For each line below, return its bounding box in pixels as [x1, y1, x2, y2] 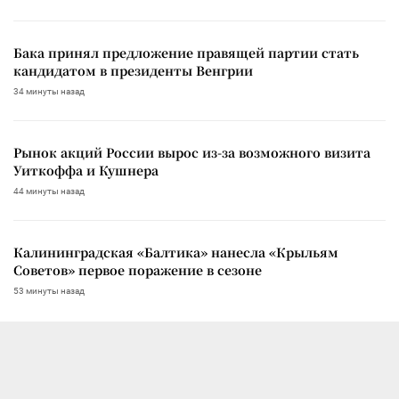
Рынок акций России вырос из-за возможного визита [13, 142, 370, 161]
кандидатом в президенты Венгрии [13, 61, 253, 79]
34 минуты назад [13, 85, 85, 96]
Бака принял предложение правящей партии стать [13, 43, 359, 61]
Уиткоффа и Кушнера [13, 160, 159, 179]
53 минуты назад [13, 285, 85, 296]
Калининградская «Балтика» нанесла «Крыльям [13, 242, 338, 261]
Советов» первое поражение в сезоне [13, 260, 262, 279]
